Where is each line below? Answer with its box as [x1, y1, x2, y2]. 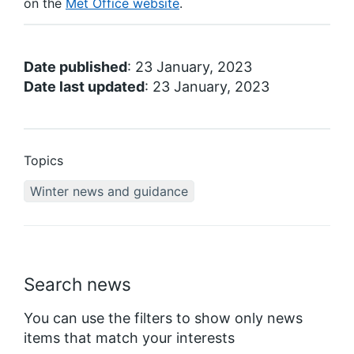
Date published [24, 58, 127, 76]
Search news [24, 273, 131, 296]
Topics [24, 153, 63, 169]
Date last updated [24, 78, 145, 96]
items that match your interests [24, 330, 235, 346]
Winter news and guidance [30, 183, 188, 200]
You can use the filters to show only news [24, 310, 303, 326]
